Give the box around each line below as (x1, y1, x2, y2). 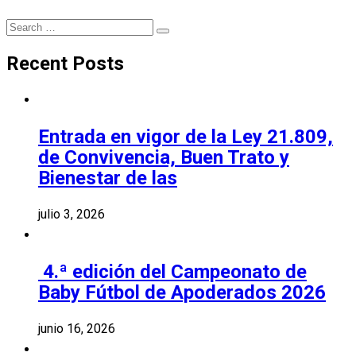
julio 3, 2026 (38, 206, 105, 222)
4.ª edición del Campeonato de (38, 260, 307, 283)
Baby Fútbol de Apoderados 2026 (38, 281, 326, 304)
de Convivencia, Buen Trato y (38, 146, 289, 169)
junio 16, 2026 (38, 320, 115, 336)
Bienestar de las (38, 167, 177, 190)
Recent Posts (6, 52, 124, 75)
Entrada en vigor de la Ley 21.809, (38, 126, 333, 149)
